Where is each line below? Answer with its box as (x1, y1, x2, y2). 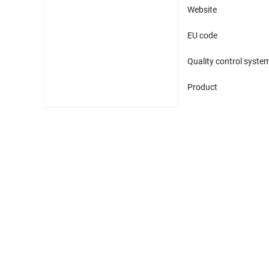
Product (187, 82, 217, 92)
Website (187, 5, 217, 15)
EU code (187, 31, 217, 41)
